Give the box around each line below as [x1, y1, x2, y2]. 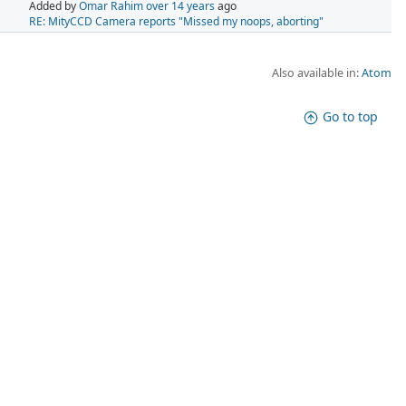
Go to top [323, 107, 378, 125]
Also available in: [272, 64, 362, 81]
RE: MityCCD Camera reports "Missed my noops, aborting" [29, 14, 324, 30]
